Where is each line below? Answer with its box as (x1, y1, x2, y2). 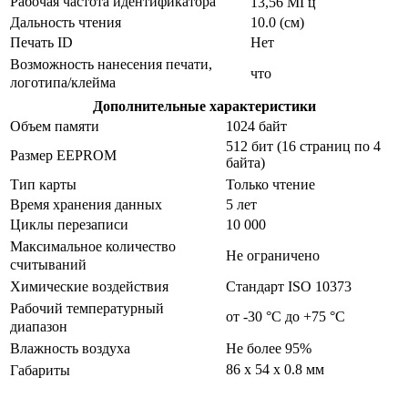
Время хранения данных (10, 197, 162, 213)
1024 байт (226, 118, 287, 135)
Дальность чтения (10, 15, 121, 31)
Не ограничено (226, 248, 320, 264)
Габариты (10, 362, 70, 379)
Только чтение (226, 177, 315, 193)
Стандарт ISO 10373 (226, 279, 352, 295)
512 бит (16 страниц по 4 (226, 138, 381, 155)
